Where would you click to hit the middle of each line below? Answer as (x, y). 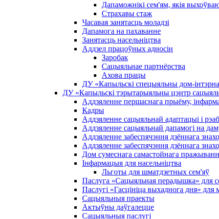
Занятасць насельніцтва (121, 40)
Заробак (115, 57)
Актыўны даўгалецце (118, 207)
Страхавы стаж (127, 13)
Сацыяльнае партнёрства (143, 66)
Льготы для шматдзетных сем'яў (155, 172)
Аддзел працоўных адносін (128, 49)
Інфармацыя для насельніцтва (132, 163)
